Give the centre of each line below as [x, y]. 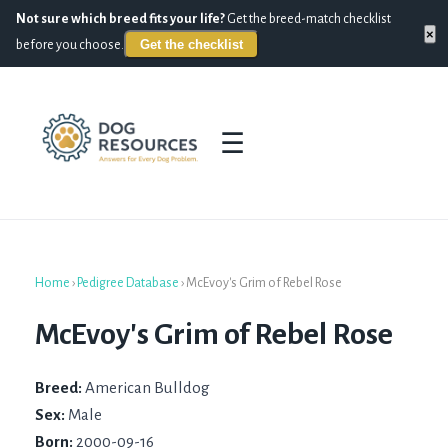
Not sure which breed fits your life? [120, 19]
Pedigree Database [128, 283]
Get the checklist [191, 44]
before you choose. [70, 45]
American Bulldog [147, 388]
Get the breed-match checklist [308, 19]
